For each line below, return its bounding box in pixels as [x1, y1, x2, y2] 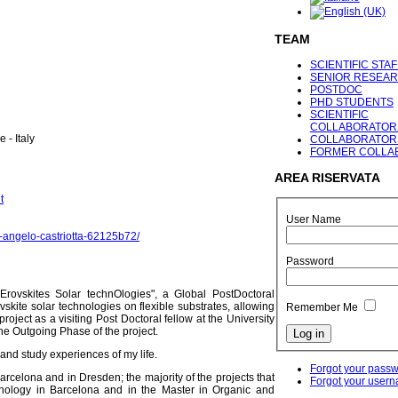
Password [285, 255, 334, 268]
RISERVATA [307, 171, 380, 186]
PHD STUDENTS [309, 96, 394, 109]
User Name [285, 213, 341, 227]
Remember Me [285, 301, 358, 314]
